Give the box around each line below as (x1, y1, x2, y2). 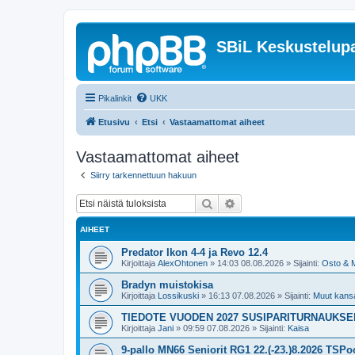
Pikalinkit (98, 94, 132, 103)
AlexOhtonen (158, 258, 208, 268)
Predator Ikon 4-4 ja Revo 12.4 (121, 246, 268, 258)
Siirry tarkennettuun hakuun (90, 170, 197, 180)
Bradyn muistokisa (121, 278, 213, 291)
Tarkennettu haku (236, 195, 323, 210)
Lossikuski (158, 290, 199, 300)
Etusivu (98, 117, 130, 127)
